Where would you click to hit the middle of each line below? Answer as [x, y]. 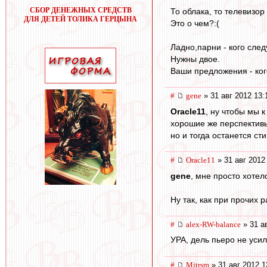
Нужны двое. [195, 59]
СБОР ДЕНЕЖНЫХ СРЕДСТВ [80, 10]
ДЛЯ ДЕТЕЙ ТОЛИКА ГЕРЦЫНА [80, 19]
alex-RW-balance [213, 224]
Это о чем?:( [195, 24]
